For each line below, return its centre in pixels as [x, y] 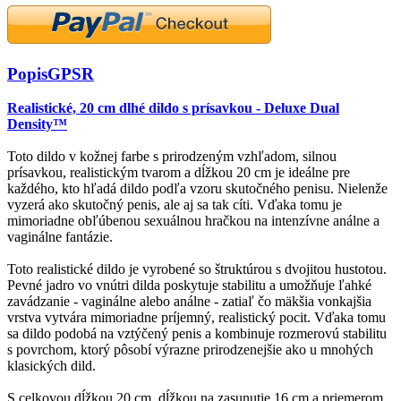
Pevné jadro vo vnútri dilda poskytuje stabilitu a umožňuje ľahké [189, 286]
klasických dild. [51, 366]
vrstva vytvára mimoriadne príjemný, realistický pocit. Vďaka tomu [196, 318]
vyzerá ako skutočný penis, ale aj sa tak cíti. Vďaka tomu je [175, 205]
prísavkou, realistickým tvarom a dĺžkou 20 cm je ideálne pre [179, 173]
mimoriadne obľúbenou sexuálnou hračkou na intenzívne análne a [193, 221]
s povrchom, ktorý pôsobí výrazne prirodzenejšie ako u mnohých [190, 350]
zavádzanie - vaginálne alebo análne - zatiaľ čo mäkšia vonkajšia [189, 302]
